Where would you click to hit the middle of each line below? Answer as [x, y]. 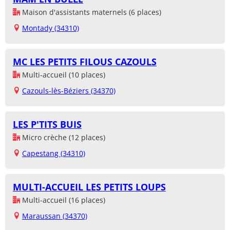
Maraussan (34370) [55, 216]
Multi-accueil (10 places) [63, 75]
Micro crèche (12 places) [63, 138]
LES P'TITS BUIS [47, 124]
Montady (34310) [51, 28]
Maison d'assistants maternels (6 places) [91, 12]
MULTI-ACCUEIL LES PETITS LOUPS [89, 187]
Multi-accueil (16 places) [63, 200]
